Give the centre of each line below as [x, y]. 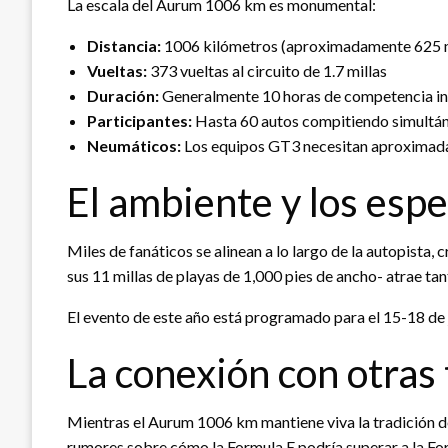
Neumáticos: [134, 145]
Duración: [123, 95]
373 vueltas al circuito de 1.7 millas [267, 70]
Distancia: [124, 45]
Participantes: [139, 120]
